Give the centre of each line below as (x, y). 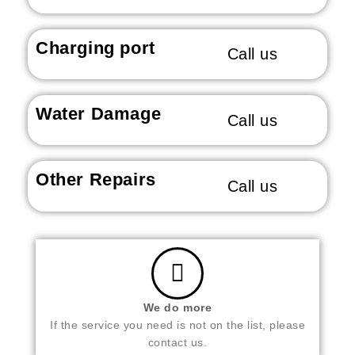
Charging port (95, 48)
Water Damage (99, 113)
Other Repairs (96, 180)
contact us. (177, 342)
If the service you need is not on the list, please (177, 325)
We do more (177, 307)
